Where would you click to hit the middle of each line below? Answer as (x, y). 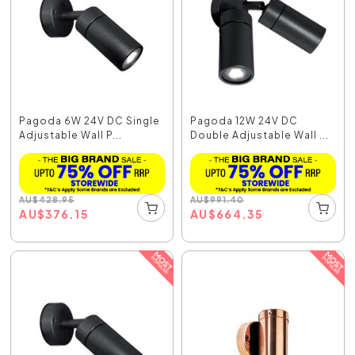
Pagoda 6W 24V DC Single (90, 121)
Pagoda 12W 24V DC (244, 121)
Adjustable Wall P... (71, 136)
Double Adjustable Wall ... (260, 136)
